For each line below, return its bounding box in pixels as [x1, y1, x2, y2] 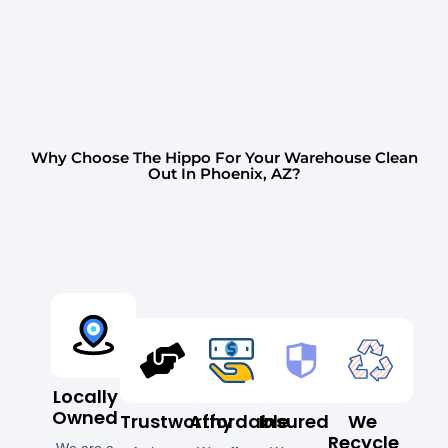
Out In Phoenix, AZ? [147, 164, 301, 184]
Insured [258, 408, 329, 434]
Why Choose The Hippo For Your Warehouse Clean [30, 148, 418, 168]
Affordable [189, 408, 290, 434]
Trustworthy [119, 408, 233, 434]
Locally [52, 384, 118, 410]
